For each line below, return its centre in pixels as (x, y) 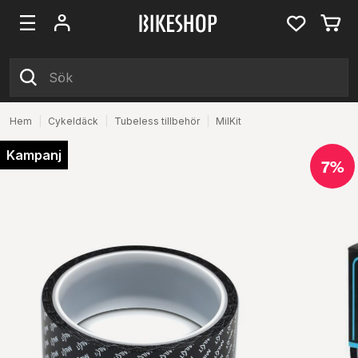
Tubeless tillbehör (157, 121)
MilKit (229, 121)
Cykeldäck (73, 121)
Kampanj (34, 155)
